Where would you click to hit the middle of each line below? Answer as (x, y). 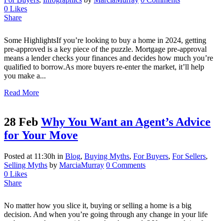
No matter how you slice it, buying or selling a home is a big (98, 206)
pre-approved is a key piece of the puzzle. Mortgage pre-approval (105, 49)
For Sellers (189, 156)
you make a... (25, 75)
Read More (21, 92)
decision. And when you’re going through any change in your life (106, 215)
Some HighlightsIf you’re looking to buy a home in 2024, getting (105, 40)
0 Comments (126, 165)
